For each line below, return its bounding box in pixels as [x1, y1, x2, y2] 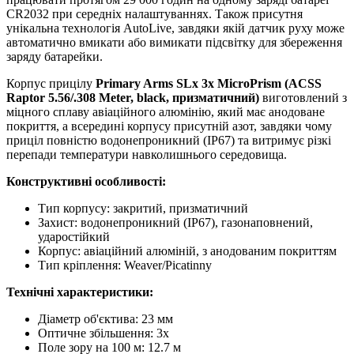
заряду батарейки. [6, 50, 103, 64]
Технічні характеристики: [6, 285, 153, 299]
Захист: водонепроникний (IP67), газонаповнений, [38, 216, 313, 230]
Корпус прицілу [6, 77, 96, 91]
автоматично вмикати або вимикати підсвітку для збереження [6, 36, 342, 50]
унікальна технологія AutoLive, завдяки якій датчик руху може [6, 21, 345, 36]
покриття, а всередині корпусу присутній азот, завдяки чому [6, 119, 332, 134]
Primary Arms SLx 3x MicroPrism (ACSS [96, 77, 322, 91]
